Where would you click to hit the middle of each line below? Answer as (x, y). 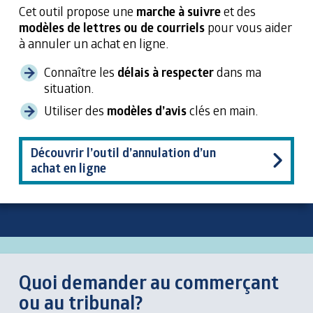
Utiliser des (75, 110)
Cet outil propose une (78, 11)
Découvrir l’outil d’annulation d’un (123, 152)
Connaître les (81, 72)
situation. (69, 88)
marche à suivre (179, 11)
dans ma (238, 72)
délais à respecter (166, 72)
